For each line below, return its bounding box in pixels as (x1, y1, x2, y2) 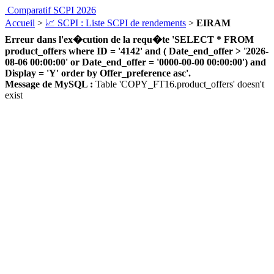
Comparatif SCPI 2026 (7, 5, 96, 15)
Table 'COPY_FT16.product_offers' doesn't (93, 79, 264, 89)
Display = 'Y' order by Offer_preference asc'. (5, 68, 191, 78)
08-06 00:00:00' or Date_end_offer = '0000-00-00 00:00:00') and (5, 57, 266, 67)
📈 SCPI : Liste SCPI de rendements (45, 18, 186, 28)
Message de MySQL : (5, 79, 93, 89)
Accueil (5, 18, 35, 28)
